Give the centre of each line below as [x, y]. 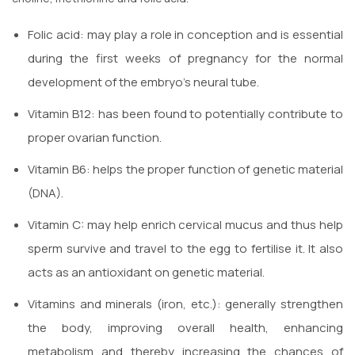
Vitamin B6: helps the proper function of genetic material [185, 169]
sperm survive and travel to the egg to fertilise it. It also [185, 248]
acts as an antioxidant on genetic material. [146, 272]
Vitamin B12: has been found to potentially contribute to [185, 113]
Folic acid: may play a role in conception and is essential [185, 34]
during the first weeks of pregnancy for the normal [185, 58]
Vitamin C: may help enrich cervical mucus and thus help [185, 224]
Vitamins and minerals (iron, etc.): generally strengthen [185, 303]
